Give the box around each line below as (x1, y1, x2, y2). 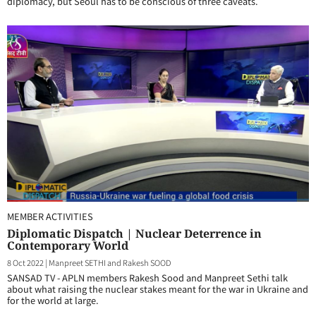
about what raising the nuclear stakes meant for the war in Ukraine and (7, 282, 308, 296)
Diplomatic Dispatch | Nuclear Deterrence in (7, 226, 262, 241)
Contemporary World (7, 238, 128, 253)
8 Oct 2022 (7, 257, 44, 268)
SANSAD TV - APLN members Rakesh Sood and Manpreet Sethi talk (7, 271, 288, 284)
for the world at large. (7, 293, 99, 307)
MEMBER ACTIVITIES (7, 209, 93, 223)
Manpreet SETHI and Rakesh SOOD (49, 257, 171, 268)
